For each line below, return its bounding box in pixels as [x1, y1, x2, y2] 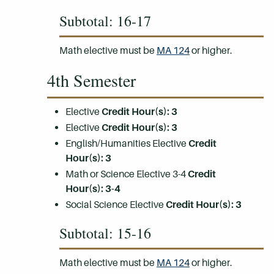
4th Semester [47, 68, 136, 92]
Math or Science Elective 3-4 [65, 168, 188, 180]
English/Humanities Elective [65, 138, 188, 149]
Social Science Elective [65, 199, 166, 210]
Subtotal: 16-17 [59, 11, 151, 31]
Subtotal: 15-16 [59, 223, 151, 243]
